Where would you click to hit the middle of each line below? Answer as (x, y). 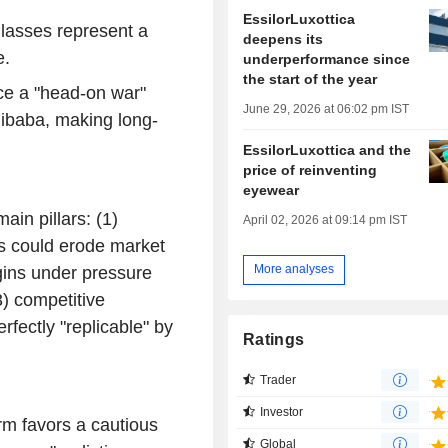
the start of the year (310, 78)
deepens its (283, 38)
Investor (282, 411)
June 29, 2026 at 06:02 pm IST (326, 108)
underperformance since (327, 58)
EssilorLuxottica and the (327, 149)
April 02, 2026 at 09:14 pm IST (325, 219)
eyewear (271, 189)
